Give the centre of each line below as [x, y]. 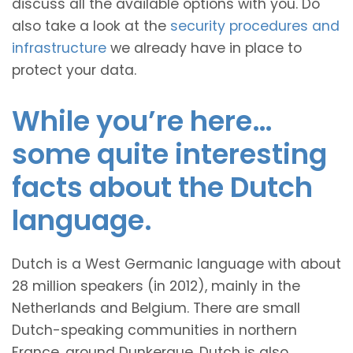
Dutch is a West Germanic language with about [176, 264]
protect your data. [74, 70]
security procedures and [255, 26]
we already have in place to [204, 48]
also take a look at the [91, 26]
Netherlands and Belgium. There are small [156, 308]
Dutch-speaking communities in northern [154, 330]
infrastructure [59, 48]
